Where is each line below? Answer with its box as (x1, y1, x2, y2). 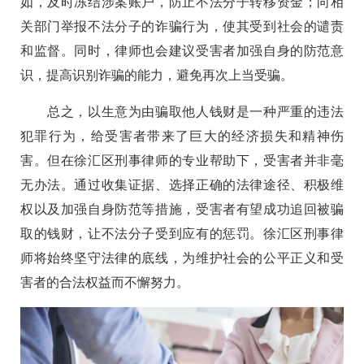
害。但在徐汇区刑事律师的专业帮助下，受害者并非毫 (20, 154, 344, 168)
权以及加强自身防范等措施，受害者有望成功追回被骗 (20, 202, 344, 217)
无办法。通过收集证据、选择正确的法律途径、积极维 (20, 178, 344, 193)
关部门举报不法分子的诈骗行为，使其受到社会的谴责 (20, 19, 344, 34)
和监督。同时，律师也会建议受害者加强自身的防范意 (20, 44, 344, 58)
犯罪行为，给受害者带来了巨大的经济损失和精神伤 (20, 129, 344, 144)
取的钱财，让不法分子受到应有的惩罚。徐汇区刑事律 (20, 227, 344, 241)
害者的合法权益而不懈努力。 (20, 275, 189, 290)
